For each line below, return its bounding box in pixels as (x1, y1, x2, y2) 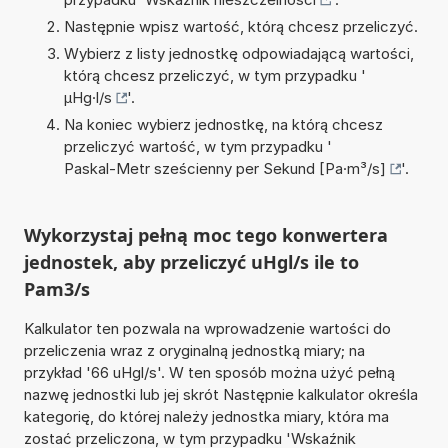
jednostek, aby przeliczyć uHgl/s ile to (23, 249, 359, 274)
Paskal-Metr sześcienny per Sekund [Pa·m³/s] (63, 158, 386, 178)
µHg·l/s (63, 87, 112, 107)
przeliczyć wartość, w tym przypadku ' (63, 136, 332, 156)
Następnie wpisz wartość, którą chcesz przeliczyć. (63, 16, 418, 36)
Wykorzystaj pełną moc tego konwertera (23, 222, 388, 247)
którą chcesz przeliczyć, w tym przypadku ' (63, 65, 366, 85)
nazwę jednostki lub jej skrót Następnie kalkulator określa (23, 384, 418, 404)
